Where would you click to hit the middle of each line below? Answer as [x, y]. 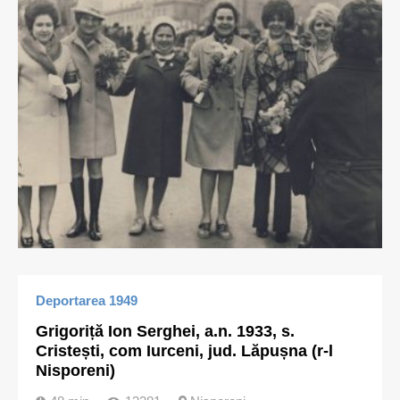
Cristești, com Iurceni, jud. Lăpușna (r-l [184, 351]
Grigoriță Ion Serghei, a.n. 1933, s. [165, 331]
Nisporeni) [75, 371]
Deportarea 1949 [87, 300]
